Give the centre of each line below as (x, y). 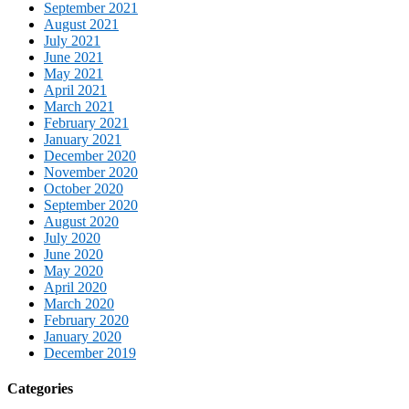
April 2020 (75, 288)
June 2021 (73, 58)
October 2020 (84, 189)
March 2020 (79, 304)
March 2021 (79, 107)
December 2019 (90, 353)
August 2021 (81, 25)
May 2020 (73, 271)
